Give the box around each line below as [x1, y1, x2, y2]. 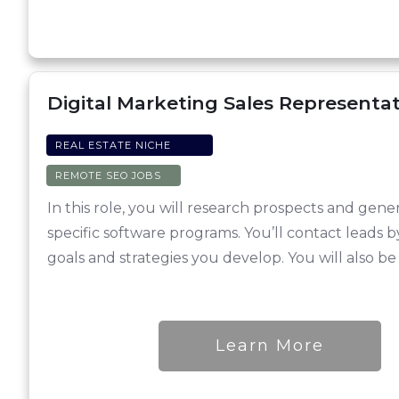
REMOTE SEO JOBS [55, 169, 161, 183]
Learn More [216, 336, 325, 356]
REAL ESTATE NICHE [55, 139, 171, 152]
